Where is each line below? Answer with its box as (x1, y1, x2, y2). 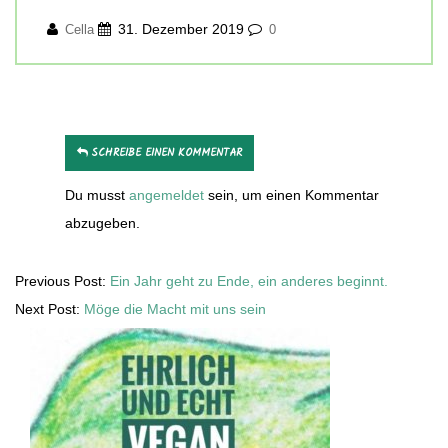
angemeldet (129, 187, 204, 204)
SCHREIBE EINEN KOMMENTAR (91, 144, 242, 163)
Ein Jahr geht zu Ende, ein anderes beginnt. (110, 273, 388, 290)
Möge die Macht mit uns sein (84, 301, 266, 318)
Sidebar (14, 341, 92, 381)
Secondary (14, 315, 117, 355)
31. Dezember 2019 (118, 21, 244, 38)
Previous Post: (15, 273, 110, 290)
